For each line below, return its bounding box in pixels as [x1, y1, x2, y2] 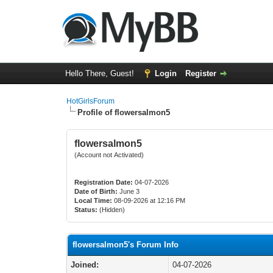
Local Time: [74, 197, 113, 204]
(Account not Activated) [74, 151, 144, 158]
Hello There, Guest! [65, 69, 136, 78]
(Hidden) [97, 206, 126, 213]
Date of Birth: [74, 188, 118, 195]
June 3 [118, 188, 142, 195]
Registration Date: [74, 179, 133, 186]
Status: [74, 206, 98, 213]
